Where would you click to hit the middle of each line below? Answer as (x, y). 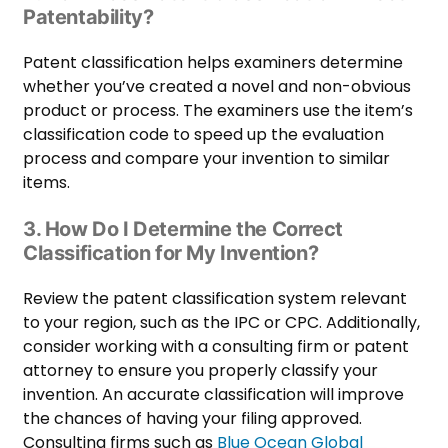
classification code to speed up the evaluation (203, 134)
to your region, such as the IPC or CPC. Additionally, (221, 322)
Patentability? (88, 16)
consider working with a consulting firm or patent (216, 346)
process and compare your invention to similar (206, 158)
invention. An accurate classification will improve (213, 394)
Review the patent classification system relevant (215, 298)
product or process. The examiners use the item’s (218, 110)
